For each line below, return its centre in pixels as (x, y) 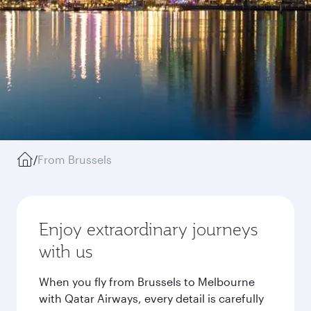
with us (66, 251)
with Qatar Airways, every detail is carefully (151, 298)
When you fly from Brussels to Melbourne (147, 281)
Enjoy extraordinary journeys (148, 229)
